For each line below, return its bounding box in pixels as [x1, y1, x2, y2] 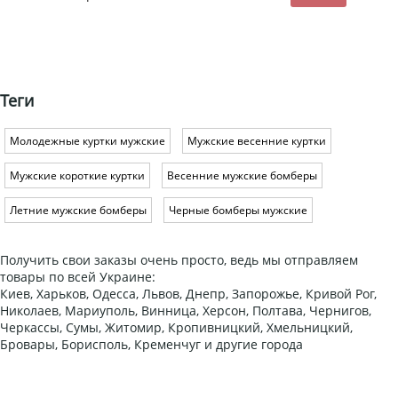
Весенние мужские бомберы [167, 168, 317, 184]
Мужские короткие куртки [10, 168, 145, 184]
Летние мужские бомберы [10, 203, 147, 219]
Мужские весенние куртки [187, 133, 326, 149]
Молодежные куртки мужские [10, 133, 165, 149]
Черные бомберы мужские [169, 203, 307, 219]
